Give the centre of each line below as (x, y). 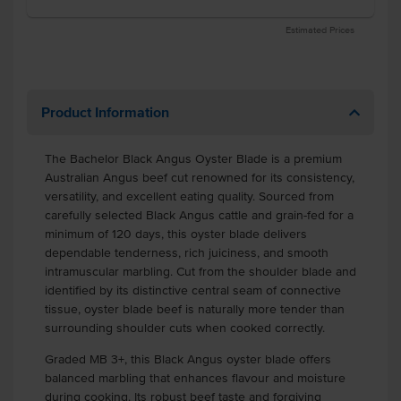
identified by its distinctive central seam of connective (193, 290)
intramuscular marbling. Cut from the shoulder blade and (200, 272)
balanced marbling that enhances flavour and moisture (195, 378)
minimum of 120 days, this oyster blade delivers (176, 234)
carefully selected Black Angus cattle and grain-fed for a (199, 215)
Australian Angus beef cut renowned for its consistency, (200, 178)
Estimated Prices (320, 30)
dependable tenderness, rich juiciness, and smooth (187, 253)
